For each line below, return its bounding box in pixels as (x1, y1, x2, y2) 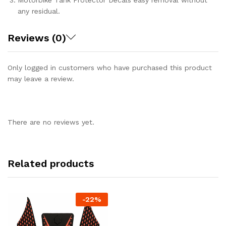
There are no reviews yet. (8, 118, 94, 126)
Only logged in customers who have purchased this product (8, 64, 212, 72)
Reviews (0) (8, 32, 66, 44)
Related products (8, 157, 94, 169)
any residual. (18, 7, 60, 15)
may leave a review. (8, 75, 74, 83)
